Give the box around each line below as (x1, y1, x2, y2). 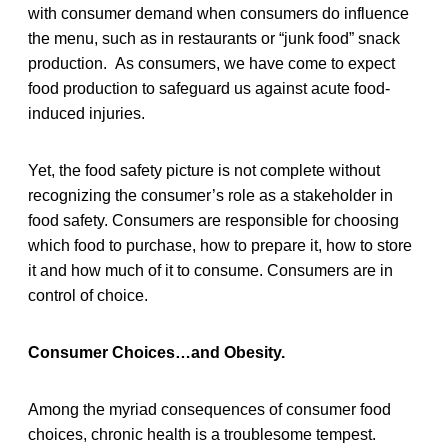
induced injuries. (28, 104, 145, 122)
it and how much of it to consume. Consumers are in (28, 261, 393, 279)
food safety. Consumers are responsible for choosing (28, 211, 399, 229)
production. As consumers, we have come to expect (28, 54, 395, 72)
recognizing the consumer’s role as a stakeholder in (28, 186, 393, 204)
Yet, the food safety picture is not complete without (28, 161, 380, 179)
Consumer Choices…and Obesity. (28, 343, 285, 361)
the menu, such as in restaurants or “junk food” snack (28, 29, 400, 47)
